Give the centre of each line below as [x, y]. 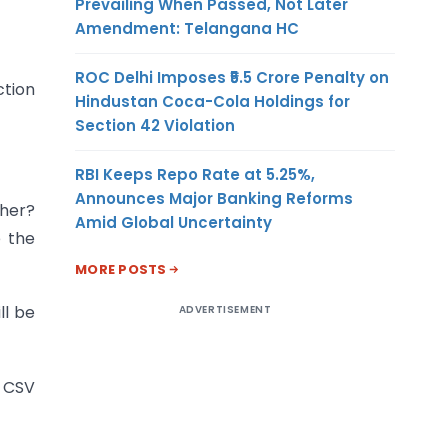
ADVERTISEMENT [225, 309]
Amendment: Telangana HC [187, 28]
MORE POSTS [121, 269]
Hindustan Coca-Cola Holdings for [212, 101]
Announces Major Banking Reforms [214, 198]
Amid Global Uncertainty [173, 222]
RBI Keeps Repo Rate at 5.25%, [195, 174]
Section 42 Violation [155, 125]
